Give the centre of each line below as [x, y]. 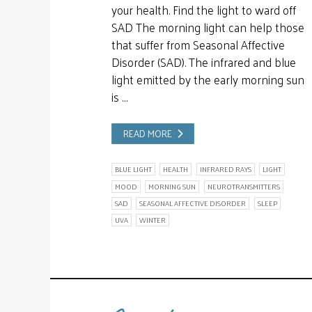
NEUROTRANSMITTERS [243, 186]
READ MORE [148, 133]
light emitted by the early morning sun [208, 79]
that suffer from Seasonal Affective [198, 44]
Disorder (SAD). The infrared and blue [203, 62]
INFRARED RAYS [225, 170]
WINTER [153, 220]
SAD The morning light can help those [208, 27]
